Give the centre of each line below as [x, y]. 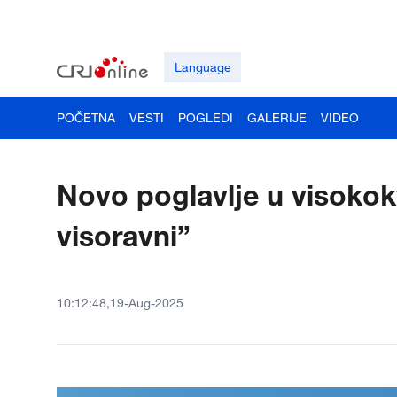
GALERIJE [277, 117]
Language [202, 67]
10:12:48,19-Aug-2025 [120, 303]
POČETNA [86, 117]
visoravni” [124, 235]
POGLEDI [206, 117]
